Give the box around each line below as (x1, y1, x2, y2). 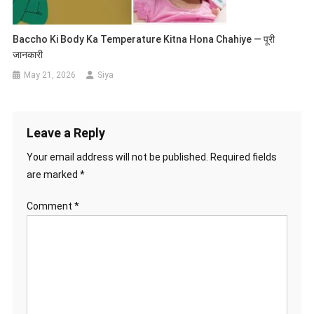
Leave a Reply (26, 125, 105, 140)
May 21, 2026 (24, 69, 76, 80)
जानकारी (13, 48, 43, 60)
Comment (26, 200, 74, 212)
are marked (26, 168, 80, 180)
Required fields (210, 151, 277, 163)
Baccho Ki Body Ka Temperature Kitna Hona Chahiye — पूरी (13, 33, 275, 45)
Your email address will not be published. (26, 151, 208, 163)
